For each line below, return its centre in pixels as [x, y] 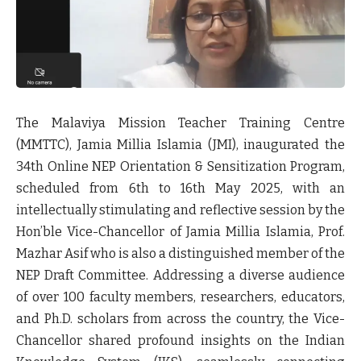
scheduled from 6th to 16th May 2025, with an [180, 189]
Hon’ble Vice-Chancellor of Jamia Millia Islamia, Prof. [180, 232]
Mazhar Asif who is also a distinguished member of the [180, 254]
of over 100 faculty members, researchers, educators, [180, 297]
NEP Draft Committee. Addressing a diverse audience [180, 276]
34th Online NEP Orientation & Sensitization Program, [180, 167]
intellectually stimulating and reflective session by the [180, 210]
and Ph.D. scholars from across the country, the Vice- [180, 319]
